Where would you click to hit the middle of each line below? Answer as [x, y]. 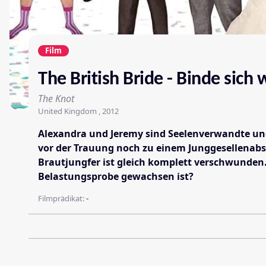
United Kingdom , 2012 [78, 111]
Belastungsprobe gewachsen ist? [116, 176]
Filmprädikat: [62, 198]
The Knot [56, 98]
